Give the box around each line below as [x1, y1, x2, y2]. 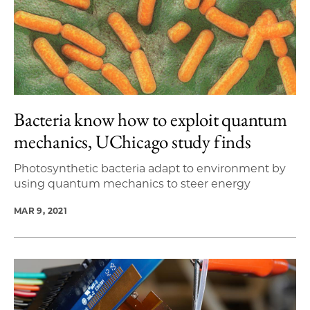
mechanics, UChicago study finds [14, 129, 251, 154]
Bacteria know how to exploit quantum [14, 107, 287, 131]
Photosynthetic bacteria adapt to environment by [14, 161, 286, 175]
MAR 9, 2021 [14, 205, 67, 216]
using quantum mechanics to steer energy [14, 176, 250, 190]
